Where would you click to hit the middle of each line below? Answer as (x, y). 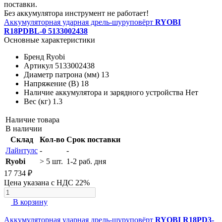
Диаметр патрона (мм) (61, 74)
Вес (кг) (37, 101)
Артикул (38, 65)
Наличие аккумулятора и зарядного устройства (104, 92)
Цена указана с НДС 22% (47, 182)
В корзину (30, 202)
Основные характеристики (50, 40)
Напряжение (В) (51, 83)
